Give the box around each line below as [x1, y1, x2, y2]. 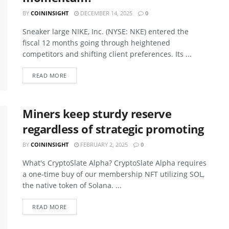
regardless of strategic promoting [22, 121, 204, 137]
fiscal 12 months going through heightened [22, 38, 170, 48]
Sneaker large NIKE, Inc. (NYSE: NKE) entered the [22, 27, 189, 36]
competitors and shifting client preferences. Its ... [22, 49, 192, 59]
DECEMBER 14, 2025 [79, 9, 132, 17]
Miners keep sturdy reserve [22, 106, 172, 122]
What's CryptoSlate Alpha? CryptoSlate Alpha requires [22, 158, 207, 168]
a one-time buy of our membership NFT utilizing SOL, [22, 169, 204, 179]
